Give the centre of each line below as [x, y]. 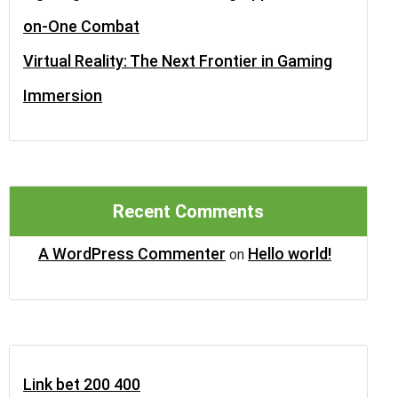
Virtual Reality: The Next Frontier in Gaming [178, 61]
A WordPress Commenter [132, 254]
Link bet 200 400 [82, 384]
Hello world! [290, 254]
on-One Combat [81, 26]
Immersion [63, 96]
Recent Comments [188, 211]
